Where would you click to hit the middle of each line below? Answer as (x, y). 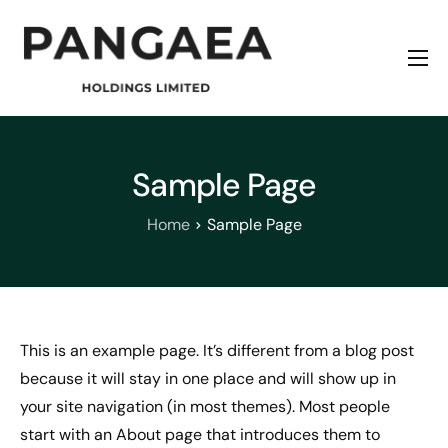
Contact (55, 258)
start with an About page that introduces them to (200, 434)
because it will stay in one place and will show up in (208, 378)
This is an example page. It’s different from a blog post (217, 350)
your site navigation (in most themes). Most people (205, 406)
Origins (50, 174)
